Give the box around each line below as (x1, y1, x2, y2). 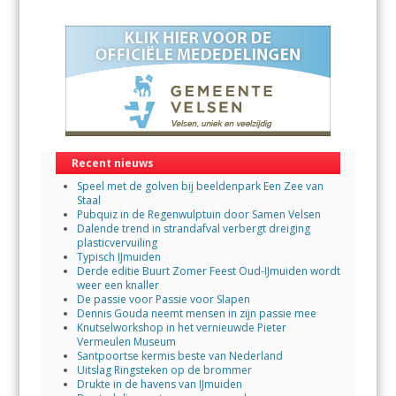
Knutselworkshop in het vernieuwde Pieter (76, 319, 286, 335)
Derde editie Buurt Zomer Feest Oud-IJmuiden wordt (76, 263, 340, 278)
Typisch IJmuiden (76, 248, 161, 264)
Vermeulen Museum (76, 333, 176, 349)
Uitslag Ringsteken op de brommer (76, 362, 252, 377)
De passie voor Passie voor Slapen (76, 291, 250, 307)
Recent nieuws (71, 155, 154, 171)
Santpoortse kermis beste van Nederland (76, 347, 283, 363)
